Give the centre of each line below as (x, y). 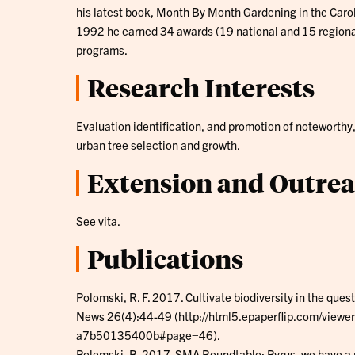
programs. (102, 49)
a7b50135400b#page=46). (148, 334)
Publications (165, 258)
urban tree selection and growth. (158, 144)
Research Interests (201, 87)
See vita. (98, 220)
